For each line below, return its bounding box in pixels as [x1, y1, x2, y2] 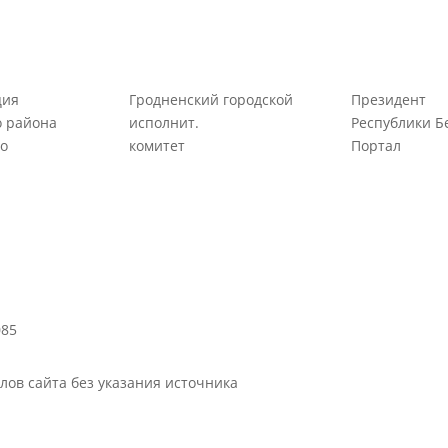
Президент [350, 90, 426, 109]
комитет [129, 136, 186, 155]
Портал [350, 136, 401, 155]
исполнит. [129, 113, 200, 132]
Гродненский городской [129, 90, 294, 109]
